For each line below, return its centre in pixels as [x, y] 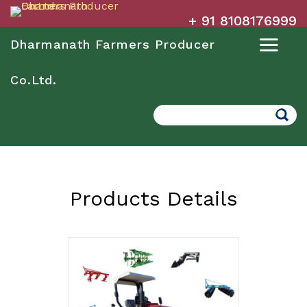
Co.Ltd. [34, 80]
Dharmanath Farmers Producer [113, 44]
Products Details [153, 198]
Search [173, 111]
